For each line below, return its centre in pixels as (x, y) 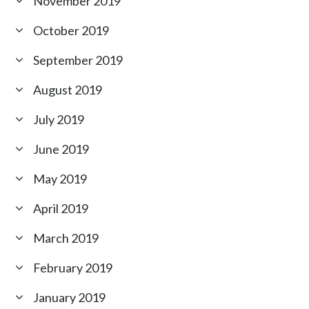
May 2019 (60, 179)
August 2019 (68, 90)
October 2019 (71, 31)
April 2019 (61, 209)
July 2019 (59, 120)
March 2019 (66, 238)
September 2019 (78, 60)
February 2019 (73, 268)
